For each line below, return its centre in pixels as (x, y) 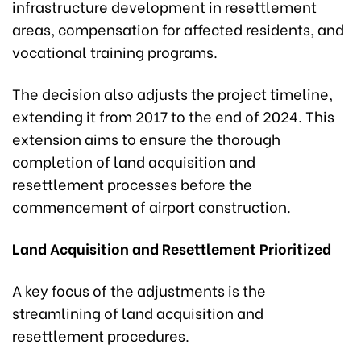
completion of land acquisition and (134, 160)
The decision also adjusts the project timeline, (172, 93)
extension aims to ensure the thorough (146, 138)
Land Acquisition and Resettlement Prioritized (172, 247)
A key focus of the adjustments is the (139, 289)
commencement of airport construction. (151, 205)
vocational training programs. (115, 51)
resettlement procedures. (101, 334)
